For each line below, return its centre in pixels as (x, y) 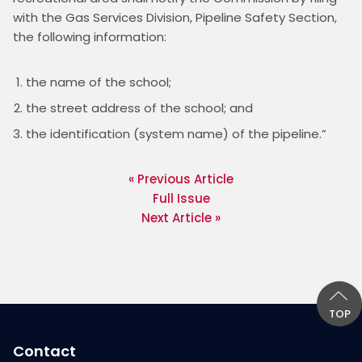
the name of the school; (99, 82)
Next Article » (181, 217)
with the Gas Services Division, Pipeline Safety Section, (175, 17)
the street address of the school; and (139, 107)
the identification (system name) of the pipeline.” (176, 133)
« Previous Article (181, 179)
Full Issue (181, 198)
